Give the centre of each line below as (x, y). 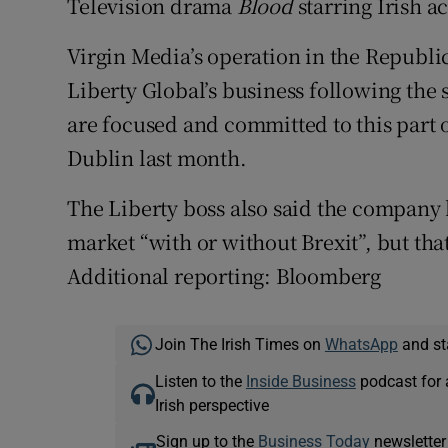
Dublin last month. (157, 158)
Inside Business (300, 381)
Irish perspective (211, 405)
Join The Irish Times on (239, 344)
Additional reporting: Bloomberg (224, 276)
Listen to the (200, 381)
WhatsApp (361, 344)
